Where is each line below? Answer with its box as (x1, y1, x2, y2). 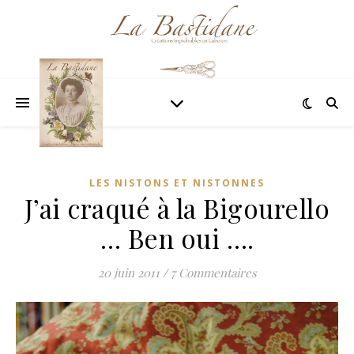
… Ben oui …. (100, 220, 254, 255)
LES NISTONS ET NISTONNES (89, 176, 265, 190)
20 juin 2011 (97, 265, 160, 281)
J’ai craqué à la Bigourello (24, 190, 330, 225)
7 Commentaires (170, 265, 257, 281)
